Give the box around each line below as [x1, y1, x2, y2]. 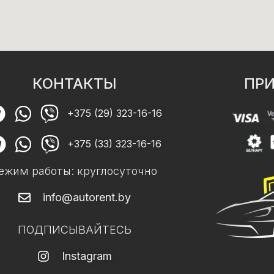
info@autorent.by [42, 190, 131, 204]
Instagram [61, 249, 112, 262]
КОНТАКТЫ [32, 74, 117, 92]
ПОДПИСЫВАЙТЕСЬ [17, 223, 131, 236]
